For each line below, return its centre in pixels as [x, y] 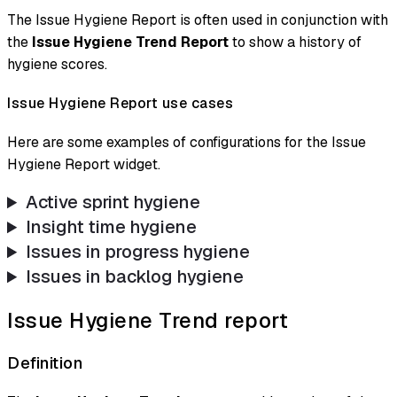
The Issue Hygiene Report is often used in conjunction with [198, 19]
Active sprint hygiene [113, 202]
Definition [45, 363]
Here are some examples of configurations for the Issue [187, 143]
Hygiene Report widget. [84, 165]
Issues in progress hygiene [138, 252]
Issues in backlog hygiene [135, 277]
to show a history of [295, 42]
